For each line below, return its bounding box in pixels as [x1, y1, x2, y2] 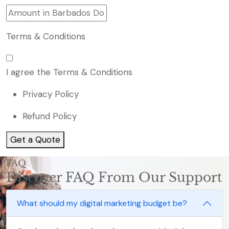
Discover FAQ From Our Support [6, 169, 222, 186]
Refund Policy [22, 110, 77, 122]
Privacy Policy [22, 88, 79, 100]
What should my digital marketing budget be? [17, 198, 187, 209]
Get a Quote [10, 133, 60, 145]
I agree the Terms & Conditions [6, 66, 132, 78]
